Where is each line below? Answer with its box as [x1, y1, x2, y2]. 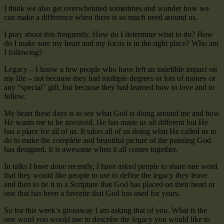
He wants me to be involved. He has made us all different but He [4, 117, 208, 126]
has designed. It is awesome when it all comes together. [4, 144, 177, 153]
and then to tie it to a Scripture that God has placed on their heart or [4, 179, 215, 188]
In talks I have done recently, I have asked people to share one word [4, 161, 217, 170]
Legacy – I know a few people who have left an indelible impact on [4, 64, 217, 73]
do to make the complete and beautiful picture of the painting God [4, 135, 211, 144]
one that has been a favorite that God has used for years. [4, 188, 180, 197]
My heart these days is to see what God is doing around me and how [4, 108, 219, 117]
